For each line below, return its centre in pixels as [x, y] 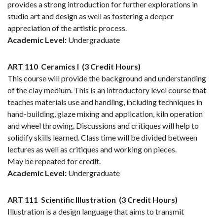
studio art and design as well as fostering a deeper [91, 16]
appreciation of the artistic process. [67, 28]
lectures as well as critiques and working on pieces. [92, 149]
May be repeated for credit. [54, 161]
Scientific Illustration [78, 200]
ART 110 [23, 67]
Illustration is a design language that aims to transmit [96, 212]
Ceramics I [60, 67]
